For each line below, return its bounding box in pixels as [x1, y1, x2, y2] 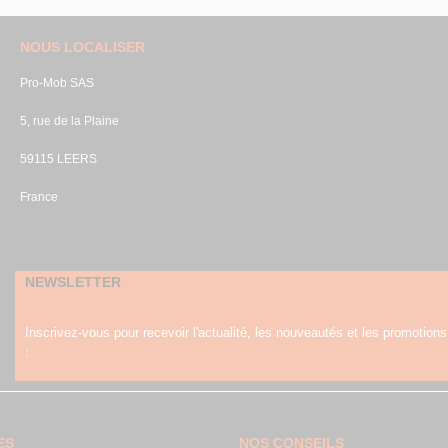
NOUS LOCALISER [19, 39, 145, 55]
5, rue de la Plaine [19, 114, 119, 128]
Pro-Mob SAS [19, 76, 94, 90]
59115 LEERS [19, 152, 97, 166]
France [19, 190, 58, 204]
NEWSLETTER [24, 274, 121, 290]
